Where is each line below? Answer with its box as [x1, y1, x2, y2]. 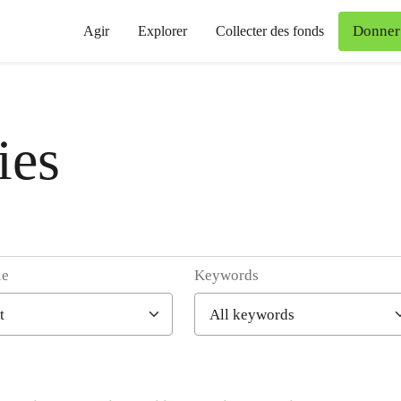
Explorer [138, 22, 187, 38]
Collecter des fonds [216, 22, 324, 38]
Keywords [193, 267, 259, 284]
